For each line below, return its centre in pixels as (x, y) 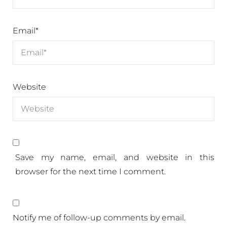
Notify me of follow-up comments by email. (99, 218)
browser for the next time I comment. (90, 172)
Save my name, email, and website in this (115, 157)
